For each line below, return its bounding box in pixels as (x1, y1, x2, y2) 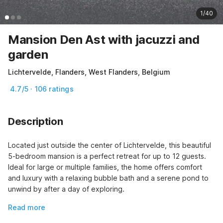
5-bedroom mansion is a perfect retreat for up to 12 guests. (8, 152, 206, 161)
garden (8, 47, 48, 62)
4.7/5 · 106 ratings (10, 85, 74, 94)
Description (8, 115, 63, 128)
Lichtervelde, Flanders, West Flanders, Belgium (8, 68, 170, 77)
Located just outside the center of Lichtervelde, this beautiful (8, 141, 211, 150)
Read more (8, 203, 45, 212)
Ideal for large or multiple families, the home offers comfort (8, 163, 202, 172)
